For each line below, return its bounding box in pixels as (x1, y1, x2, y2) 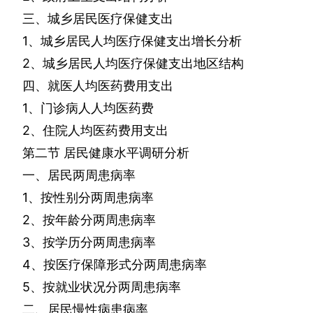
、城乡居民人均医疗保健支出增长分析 (28, 34, 242, 49)
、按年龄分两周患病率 (30, 212, 156, 228)
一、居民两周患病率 (22, 168, 136, 183)
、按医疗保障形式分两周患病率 (31, 257, 207, 272)
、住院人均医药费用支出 (30, 123, 168, 138)
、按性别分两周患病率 (28, 190, 154, 205)
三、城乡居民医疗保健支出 (22, 11, 173, 27)
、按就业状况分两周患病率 (30, 279, 181, 295)
